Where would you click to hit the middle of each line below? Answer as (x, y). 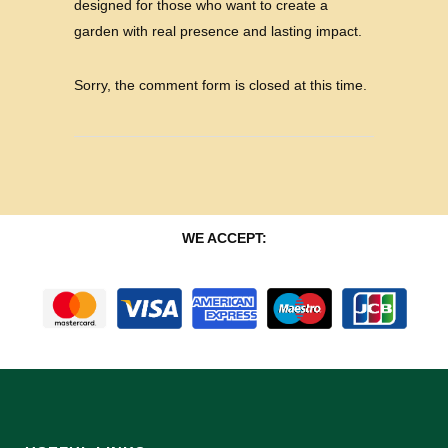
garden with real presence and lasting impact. (218, 30)
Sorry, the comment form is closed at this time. (220, 84)
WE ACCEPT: (224, 237)
